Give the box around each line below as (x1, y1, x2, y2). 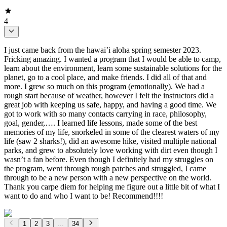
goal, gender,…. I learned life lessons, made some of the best (4, 118, 197, 127)
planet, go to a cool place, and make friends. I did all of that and (4, 72, 207, 82)
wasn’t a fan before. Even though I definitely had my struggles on (4, 155, 213, 164)
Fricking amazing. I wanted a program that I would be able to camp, (4, 54, 221, 63)
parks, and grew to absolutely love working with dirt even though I (4, 145, 217, 155)
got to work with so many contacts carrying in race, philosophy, (4, 109, 207, 118)
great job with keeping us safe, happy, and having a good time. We (4, 100, 216, 109)
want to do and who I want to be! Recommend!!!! (4, 191, 163, 200)
